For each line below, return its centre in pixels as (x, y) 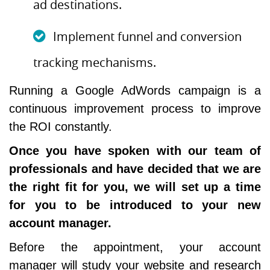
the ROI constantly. (61, 127)
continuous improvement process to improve (135, 108)
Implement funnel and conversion (147, 36)
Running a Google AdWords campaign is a (135, 90)
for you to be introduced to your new (135, 205)
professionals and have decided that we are (135, 169)
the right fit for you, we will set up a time (135, 187)
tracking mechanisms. (95, 62)
